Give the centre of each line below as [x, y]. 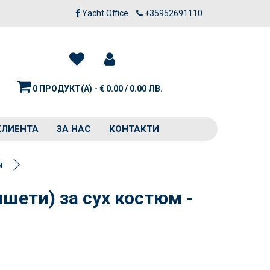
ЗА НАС [74, 129]
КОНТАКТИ [134, 129]
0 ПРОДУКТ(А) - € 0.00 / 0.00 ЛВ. [97, 88]
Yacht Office [105, 13]
